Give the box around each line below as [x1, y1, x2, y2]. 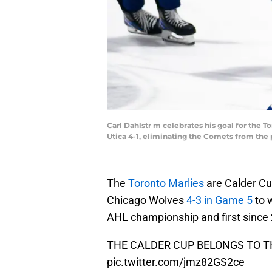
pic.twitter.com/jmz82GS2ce [107, 256, 245, 269]
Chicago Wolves [107, 194, 186, 207]
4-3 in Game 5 [186, 194, 255, 207]
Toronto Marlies [128, 177, 204, 190]
